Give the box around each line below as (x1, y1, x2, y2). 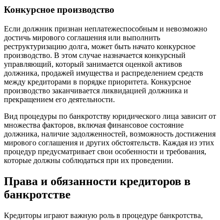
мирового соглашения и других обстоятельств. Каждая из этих (4, 138, 214, 147)
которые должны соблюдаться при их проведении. (4, 156, 173, 165)
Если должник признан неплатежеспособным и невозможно (4, 24, 207, 33)
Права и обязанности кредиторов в (4, 174, 191, 188)
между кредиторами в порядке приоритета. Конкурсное (4, 77, 191, 86)
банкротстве (4, 188, 71, 201)
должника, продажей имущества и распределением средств (4, 68, 203, 77)
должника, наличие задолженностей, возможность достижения (4, 129, 216, 138)
